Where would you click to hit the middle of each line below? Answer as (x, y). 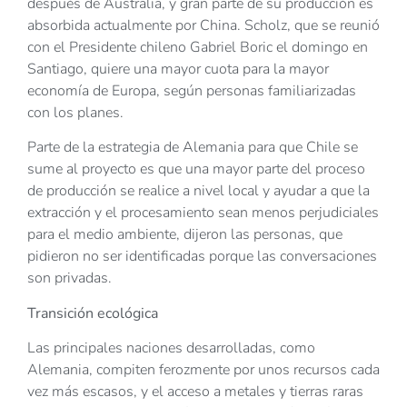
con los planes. (75, 113)
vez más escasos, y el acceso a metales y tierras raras (195, 392)
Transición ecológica (93, 313)
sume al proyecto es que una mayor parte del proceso (196, 169)
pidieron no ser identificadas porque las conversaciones (202, 257)
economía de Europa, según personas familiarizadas (192, 91)
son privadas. (69, 278)
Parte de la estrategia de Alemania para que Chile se (193, 148)
